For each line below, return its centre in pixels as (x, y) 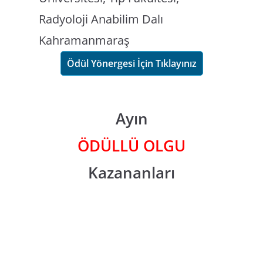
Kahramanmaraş (85, 41)
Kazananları (131, 173)
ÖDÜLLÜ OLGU (131, 146)
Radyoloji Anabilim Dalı (101, 19)
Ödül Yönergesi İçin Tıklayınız (131, 64)
